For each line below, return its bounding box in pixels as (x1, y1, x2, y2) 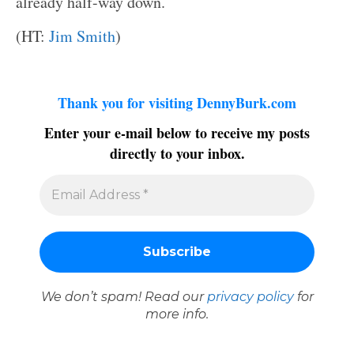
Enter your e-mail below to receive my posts (44, 122, 310, 144)
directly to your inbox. (109, 143, 245, 164)
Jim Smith (49, 25, 115, 47)
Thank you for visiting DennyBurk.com (58, 92, 296, 113)
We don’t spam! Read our (40, 288, 207, 304)
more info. (145, 306, 209, 322)
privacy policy (206, 288, 294, 304)
